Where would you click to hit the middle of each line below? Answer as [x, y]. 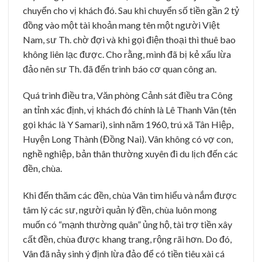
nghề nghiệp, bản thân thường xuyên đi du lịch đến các [130, 154]
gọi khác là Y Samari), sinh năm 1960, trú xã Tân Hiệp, [128, 125]
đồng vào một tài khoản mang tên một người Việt [121, 25]
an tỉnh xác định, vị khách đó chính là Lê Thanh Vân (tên [130, 110]
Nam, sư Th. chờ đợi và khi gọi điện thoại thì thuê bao [129, 39]
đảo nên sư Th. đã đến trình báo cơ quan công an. [120, 68]
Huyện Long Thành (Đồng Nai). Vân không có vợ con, [128, 139]
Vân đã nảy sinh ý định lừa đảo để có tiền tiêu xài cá [124, 254]
